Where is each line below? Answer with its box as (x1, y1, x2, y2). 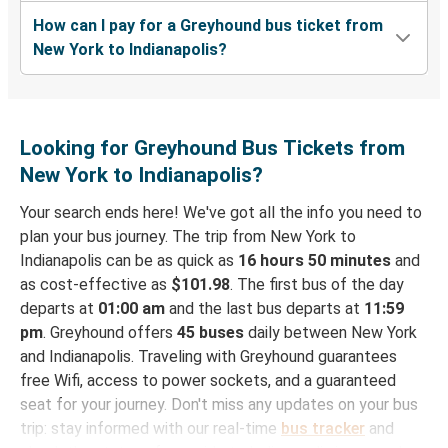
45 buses (177, 323, 244, 343)
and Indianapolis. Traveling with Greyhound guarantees (20, 347, 397, 367)
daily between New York (244, 323, 417, 343)
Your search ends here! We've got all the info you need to (20, 203, 422, 223)
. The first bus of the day (230, 275, 404, 295)
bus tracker (281, 419, 365, 439)
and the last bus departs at (165, 299, 364, 319)
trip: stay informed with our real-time (20, 419, 281, 439)
